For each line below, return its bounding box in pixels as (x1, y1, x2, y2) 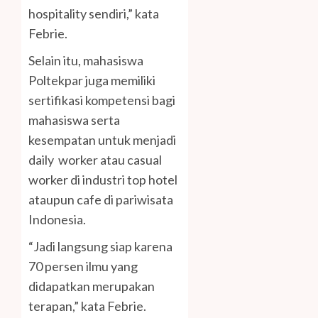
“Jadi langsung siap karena (28, 238, 172, 255)
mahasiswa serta (28, 112, 120, 128)
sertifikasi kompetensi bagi (28, 92, 175, 109)
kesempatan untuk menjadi (28, 132, 176, 148)
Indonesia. (28, 212, 86, 228)
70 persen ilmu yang (28, 258, 138, 275)
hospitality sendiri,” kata (28, 6, 159, 22)
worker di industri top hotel (28, 172, 177, 188)
